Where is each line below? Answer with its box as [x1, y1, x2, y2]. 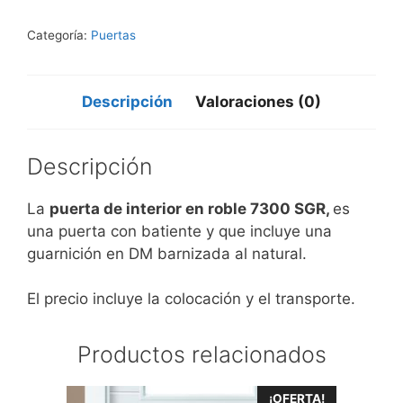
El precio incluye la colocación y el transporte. [27, 290, 355, 309]
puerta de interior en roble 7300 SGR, [49, 199, 333, 218]
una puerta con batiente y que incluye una [27, 221, 332, 240]
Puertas [91, 28, 136, 43]
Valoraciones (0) [195, 93, 321, 112]
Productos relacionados [76, 341, 327, 369]
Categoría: [27, 28, 91, 43]
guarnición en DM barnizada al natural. [27, 244, 307, 263]
